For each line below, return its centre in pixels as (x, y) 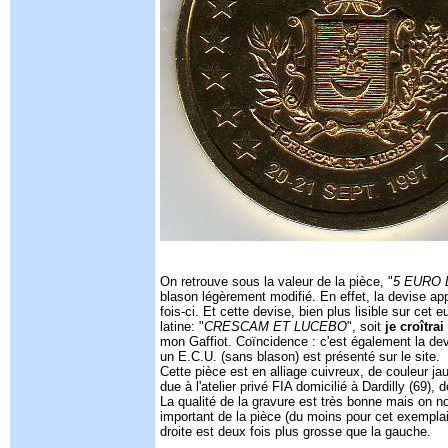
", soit (366, 326)
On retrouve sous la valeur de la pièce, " (276, 281)
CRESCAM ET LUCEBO (275, 326)
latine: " (182, 326)
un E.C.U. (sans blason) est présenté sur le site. (302, 356)
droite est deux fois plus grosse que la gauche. (297, 431)
